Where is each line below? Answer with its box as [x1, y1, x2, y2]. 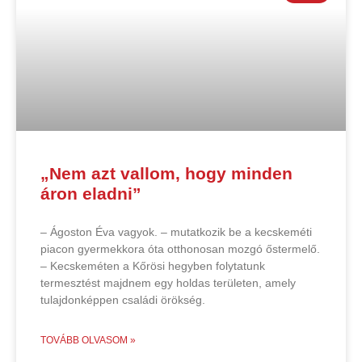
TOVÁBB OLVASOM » [40, 334, 136, 346]
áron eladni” [40, 183, 141, 203]
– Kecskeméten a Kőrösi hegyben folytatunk [40, 259, 265, 272]
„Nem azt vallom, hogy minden [40, 163, 293, 183]
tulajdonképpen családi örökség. [40, 293, 205, 306]
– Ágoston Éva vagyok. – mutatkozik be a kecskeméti [40, 225, 312, 238]
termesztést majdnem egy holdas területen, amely [40, 276, 296, 289]
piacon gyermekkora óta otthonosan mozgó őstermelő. [40, 242, 320, 255]
